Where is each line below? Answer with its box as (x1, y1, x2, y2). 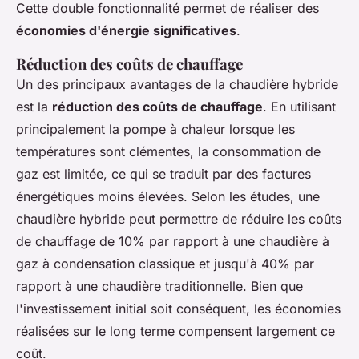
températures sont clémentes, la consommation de (16, 143, 321, 160)
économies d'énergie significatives (16, 22, 236, 39)
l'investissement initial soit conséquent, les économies (16, 301, 341, 317)
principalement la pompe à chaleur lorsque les (16, 121, 295, 138)
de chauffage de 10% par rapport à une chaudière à (16, 233, 329, 250)
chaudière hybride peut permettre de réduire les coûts (16, 211, 341, 228)
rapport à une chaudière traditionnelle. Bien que (16, 278, 303, 295)
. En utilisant (263, 99, 336, 115)
